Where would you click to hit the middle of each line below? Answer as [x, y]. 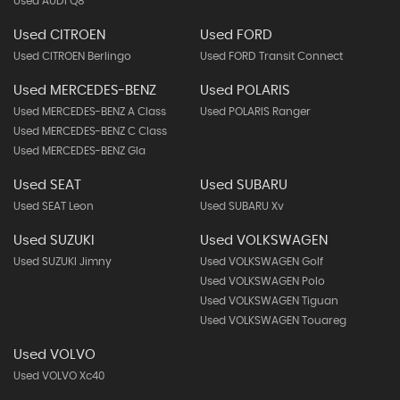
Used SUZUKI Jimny [62, 262]
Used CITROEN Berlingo [72, 56]
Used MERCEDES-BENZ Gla [79, 151]
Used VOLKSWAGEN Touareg [273, 321]
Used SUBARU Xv [242, 206]
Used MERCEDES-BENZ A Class [90, 112]
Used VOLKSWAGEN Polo [262, 281]
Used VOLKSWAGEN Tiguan [269, 301]
